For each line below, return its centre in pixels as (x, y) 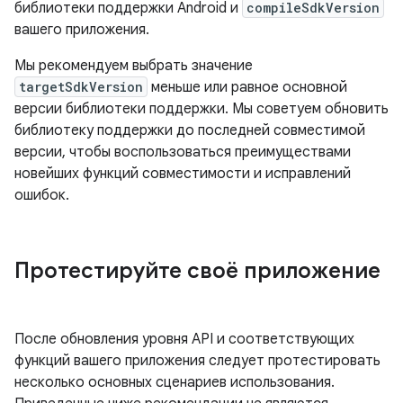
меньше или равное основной (247, 87)
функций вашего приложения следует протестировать (197, 361)
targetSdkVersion (81, 87)
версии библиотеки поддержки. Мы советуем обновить (201, 109)
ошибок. (42, 195)
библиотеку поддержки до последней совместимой (190, 130)
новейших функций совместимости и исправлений (183, 174)
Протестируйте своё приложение (197, 271)
